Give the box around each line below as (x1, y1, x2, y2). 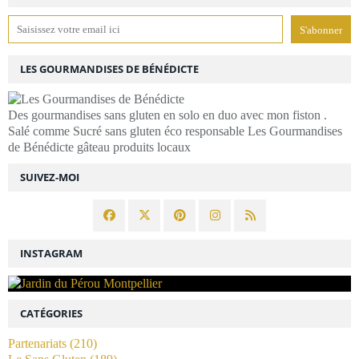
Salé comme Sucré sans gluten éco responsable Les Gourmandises (8, 123, 342, 138)
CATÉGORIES (20, 305, 83, 321)
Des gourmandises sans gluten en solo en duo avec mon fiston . (8, 107, 327, 122)
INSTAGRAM (20, 245, 83, 260)
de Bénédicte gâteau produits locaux (8, 139, 191, 154)
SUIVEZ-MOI (20, 169, 79, 184)
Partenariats (8, 336, 67, 350)
